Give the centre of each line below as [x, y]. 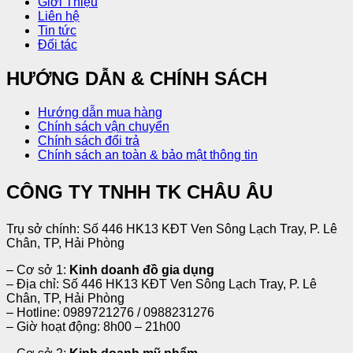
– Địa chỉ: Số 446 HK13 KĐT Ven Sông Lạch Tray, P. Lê [162, 284]
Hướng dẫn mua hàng [100, 113]
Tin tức [57, 31]
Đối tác [58, 45]
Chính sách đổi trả [89, 141]
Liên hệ [59, 17]
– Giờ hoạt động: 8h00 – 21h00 [93, 327]
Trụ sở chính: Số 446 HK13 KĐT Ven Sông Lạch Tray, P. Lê [172, 229]
